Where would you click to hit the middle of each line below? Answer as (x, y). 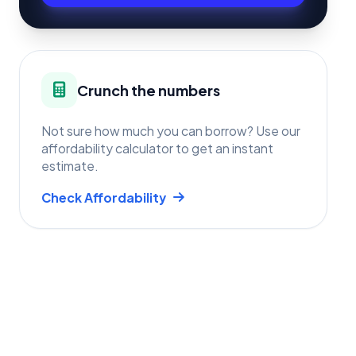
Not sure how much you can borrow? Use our (171, 130)
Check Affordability (104, 197)
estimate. (70, 165)
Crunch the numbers (149, 90)
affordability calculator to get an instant (157, 148)
